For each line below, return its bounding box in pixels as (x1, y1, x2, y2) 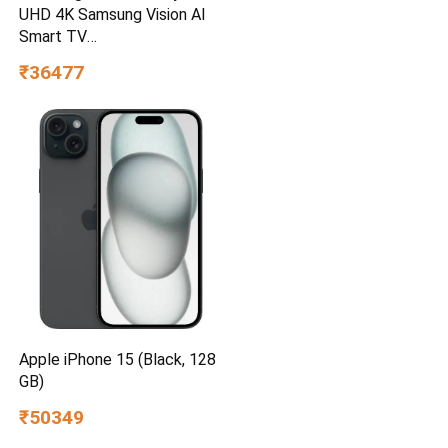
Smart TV (19, 27, 88, 47)
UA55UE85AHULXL (19, 49, 154, 69)
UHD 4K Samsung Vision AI (19, 5, 207, 25)
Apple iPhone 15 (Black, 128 (19, 349, 217, 369)
